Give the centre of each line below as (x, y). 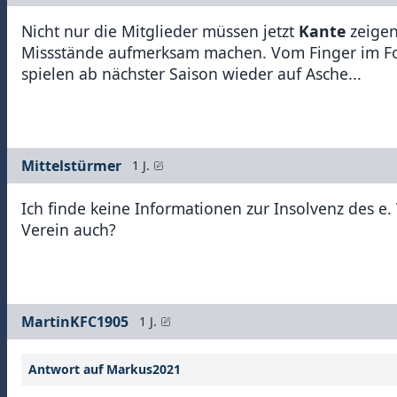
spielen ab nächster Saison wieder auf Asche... (191, 73)
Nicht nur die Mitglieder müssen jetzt (160, 31)
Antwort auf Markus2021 (105, 369)
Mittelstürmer (71, 165)
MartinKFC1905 (75, 321)
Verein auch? (69, 229)
